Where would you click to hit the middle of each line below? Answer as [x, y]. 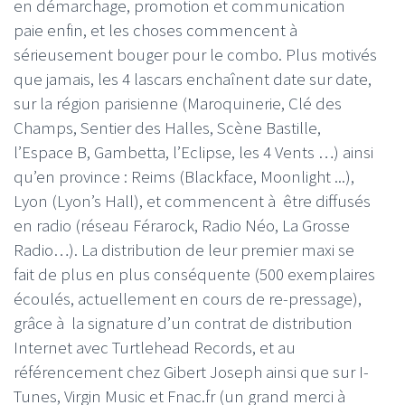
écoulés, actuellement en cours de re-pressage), [188, 298]
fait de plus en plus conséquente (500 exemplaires [194, 273]
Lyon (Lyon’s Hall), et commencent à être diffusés [192, 200]
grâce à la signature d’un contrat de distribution [183, 322]
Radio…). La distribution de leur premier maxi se [184, 249]
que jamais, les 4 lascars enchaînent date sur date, [193, 78]
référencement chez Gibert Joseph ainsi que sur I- [191, 371]
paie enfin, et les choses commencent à [157, 29]
